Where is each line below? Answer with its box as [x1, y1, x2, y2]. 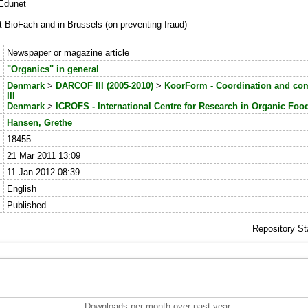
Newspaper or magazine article [6, 47, 129, 58]
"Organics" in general [6, 64, 99, 75]
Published [6, 200, 46, 211]
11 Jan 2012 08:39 [6, 167, 80, 178]
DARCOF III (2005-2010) [55, 80, 153, 91]
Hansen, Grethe [6, 118, 72, 129]
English [6, 184, 36, 195]
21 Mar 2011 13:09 [6, 151, 80, 162]
